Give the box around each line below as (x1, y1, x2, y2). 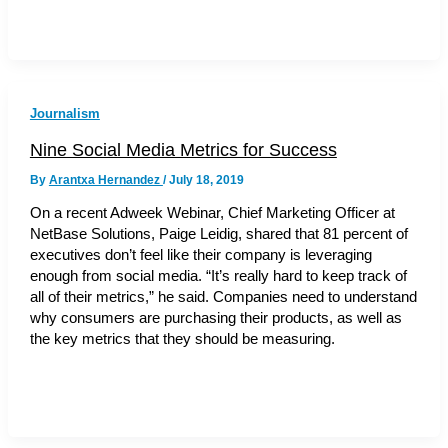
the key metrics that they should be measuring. (29, 331, 335, 348)
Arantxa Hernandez (48, 172, 163, 187)
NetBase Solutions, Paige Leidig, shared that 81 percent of (29, 226, 408, 243)
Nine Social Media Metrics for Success (29, 138, 337, 160)
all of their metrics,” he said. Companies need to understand (29, 289, 417, 306)
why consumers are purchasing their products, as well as (29, 310, 402, 327)
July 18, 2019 (168, 172, 244, 187)
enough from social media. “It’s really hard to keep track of (29, 268, 407, 285)
